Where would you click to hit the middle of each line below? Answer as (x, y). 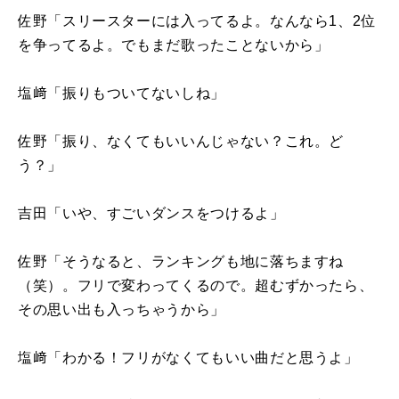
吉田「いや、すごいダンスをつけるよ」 (151, 213)
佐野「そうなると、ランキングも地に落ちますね (181, 261)
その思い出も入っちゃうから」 (122, 309)
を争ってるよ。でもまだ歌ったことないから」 (174, 45)
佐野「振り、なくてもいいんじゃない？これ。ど (181, 141)
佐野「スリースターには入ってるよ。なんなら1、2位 (197, 20)
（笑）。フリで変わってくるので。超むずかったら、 (196, 285)
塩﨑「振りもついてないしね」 (122, 93)
